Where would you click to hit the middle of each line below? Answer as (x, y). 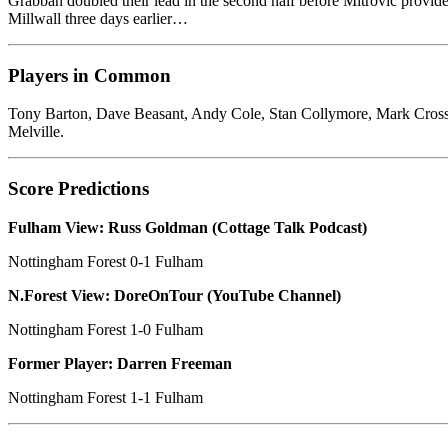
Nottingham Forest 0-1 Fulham (105, 261)
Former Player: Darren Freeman (120, 363)
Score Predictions (78, 189)
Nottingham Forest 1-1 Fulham (105, 397)
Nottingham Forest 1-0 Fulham (105, 329)
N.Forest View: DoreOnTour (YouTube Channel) (174, 295)
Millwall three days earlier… (98, 19)
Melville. (36, 132)
